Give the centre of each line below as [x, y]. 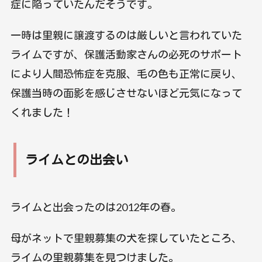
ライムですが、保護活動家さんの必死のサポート [126, 54]
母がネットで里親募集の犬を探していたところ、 [126, 238]
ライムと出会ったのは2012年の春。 [96, 207]
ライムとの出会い [76, 159]
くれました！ [42, 112]
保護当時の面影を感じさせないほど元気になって [126, 93]
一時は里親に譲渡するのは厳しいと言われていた [126, 35]
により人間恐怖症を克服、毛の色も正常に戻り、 [126, 73]
